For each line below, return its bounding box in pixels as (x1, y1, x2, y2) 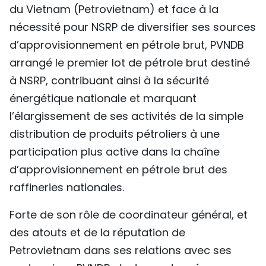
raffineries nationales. (9, 179, 124, 195)
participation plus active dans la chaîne (9, 144, 220, 159)
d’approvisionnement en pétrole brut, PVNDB (9, 37, 244, 52)
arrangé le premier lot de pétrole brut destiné (9, 55, 250, 70)
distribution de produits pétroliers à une (9, 126, 220, 141)
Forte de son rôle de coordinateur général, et (9, 207, 248, 222)
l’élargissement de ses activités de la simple (9, 108, 243, 123)
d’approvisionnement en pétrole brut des (9, 161, 227, 177)
